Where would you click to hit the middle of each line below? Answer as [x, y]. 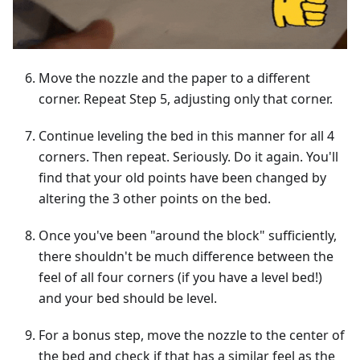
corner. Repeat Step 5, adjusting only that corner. [186, 99]
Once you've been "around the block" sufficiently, [188, 236]
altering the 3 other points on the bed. [155, 199]
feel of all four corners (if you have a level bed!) [180, 278]
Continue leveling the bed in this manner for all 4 [186, 136]
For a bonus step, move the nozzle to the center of [192, 335]
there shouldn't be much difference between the [186, 257]
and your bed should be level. [128, 299]
